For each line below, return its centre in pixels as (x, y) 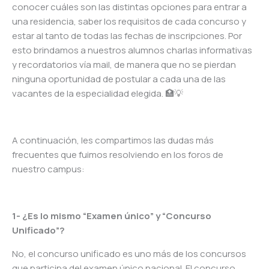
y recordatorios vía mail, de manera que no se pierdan (124, 65)
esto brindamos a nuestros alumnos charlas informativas (132, 50)
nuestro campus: (48, 169)
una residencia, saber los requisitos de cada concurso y (129, 22)
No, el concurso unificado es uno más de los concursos (129, 254)
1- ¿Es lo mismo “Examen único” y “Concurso (112, 216)
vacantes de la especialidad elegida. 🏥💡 (98, 94)
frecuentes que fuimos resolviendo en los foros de (118, 155)
